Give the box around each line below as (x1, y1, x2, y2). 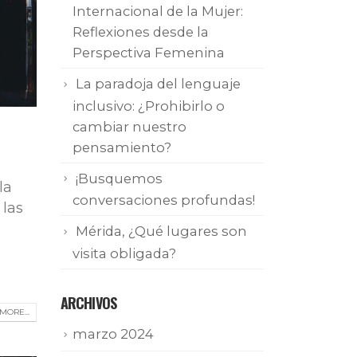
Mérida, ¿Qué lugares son (76, 223, 247, 240)
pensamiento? (73, 139, 171, 155)
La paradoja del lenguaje (76, 76, 241, 92)
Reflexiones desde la (73, 24, 209, 41)
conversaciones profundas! (73, 192, 255, 209)
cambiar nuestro (73, 118, 186, 135)
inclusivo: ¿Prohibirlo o (73, 97, 225, 114)
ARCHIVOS (61, 292, 116, 314)
